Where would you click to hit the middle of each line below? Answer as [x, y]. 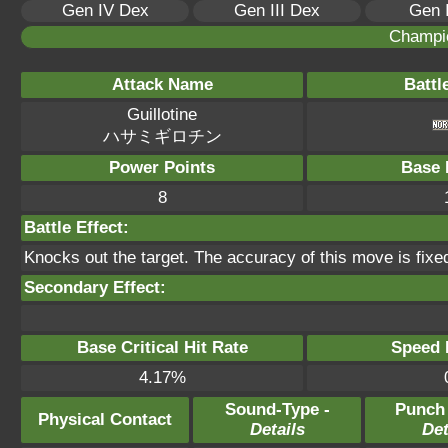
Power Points [162, 167]
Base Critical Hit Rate [162, 347]
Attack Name [162, 84]
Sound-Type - [277, 409]
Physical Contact [105, 419]
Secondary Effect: [95, 287]
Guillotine [162, 114]
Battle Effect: [76, 227]
